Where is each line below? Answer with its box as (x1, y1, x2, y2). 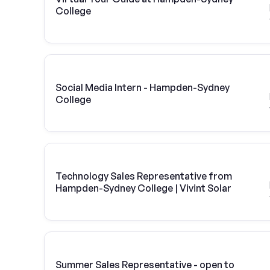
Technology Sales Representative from (55, 169, 232, 182)
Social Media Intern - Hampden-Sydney (55, 81, 230, 93)
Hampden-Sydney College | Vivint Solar (55, 181, 231, 194)
